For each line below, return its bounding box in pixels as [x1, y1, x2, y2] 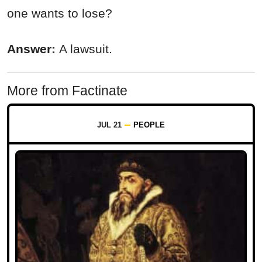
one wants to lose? [7, 6, 112, 20]
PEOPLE [133, 120, 165, 130]
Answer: [7, 42, 59, 56]
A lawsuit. [59, 42, 116, 56]
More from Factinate [7, 83, 127, 99]
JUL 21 [97, 120, 122, 130]
